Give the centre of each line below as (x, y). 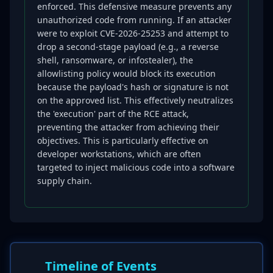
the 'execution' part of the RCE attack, (113, 114)
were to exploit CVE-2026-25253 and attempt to (133, 33)
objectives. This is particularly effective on (123, 140)
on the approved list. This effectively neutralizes (135, 100)
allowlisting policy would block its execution (126, 73)
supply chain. (65, 181)
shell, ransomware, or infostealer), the (115, 60)
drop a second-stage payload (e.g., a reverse (128, 47)
